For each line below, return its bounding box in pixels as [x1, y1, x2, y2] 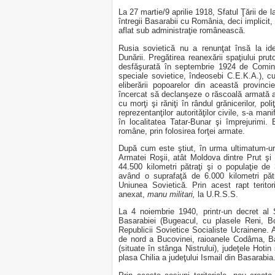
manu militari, [147, 189, 198, 199]
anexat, [118, 189, 147, 199]
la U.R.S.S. [198, 189, 238, 199]
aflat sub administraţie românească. [118, 26, 246, 36]
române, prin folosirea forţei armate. [118, 126, 245, 136]
